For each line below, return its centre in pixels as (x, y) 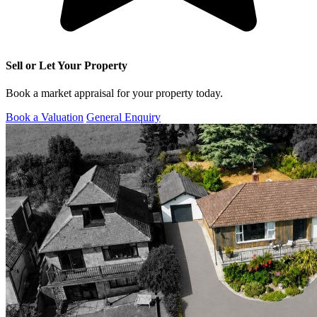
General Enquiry (123, 117)
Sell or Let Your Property (67, 65)
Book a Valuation (45, 117)
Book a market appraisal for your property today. (114, 93)
